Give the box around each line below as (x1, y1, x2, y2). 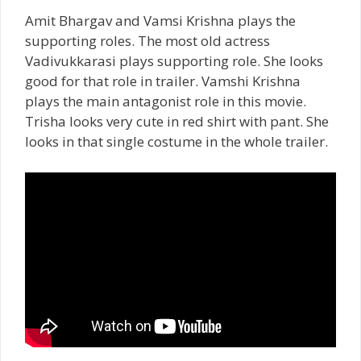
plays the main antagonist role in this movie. (25, 92, 306, 110)
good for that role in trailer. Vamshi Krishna (25, 72, 301, 90)
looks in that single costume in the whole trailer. (25, 132, 328, 151)
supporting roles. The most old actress (25, 31, 270, 50)
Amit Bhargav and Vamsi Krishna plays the (25, 11, 296, 30)
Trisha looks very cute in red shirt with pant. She (25, 112, 329, 131)
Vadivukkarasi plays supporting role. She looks (25, 52, 323, 70)
